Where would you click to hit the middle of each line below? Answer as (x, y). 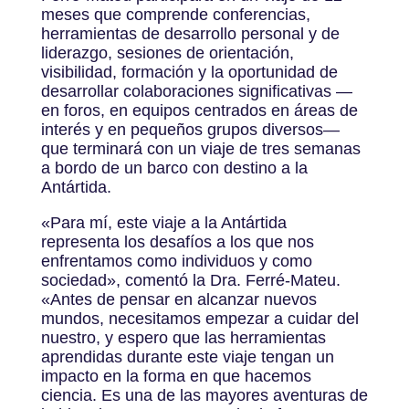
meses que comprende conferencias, (175, 14)
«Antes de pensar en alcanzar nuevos (178, 299)
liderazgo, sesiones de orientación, (167, 52)
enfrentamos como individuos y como (176, 261)
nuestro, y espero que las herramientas (183, 337)
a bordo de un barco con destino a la (174, 168)
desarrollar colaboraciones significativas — (196, 91)
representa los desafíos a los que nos (177, 241)
